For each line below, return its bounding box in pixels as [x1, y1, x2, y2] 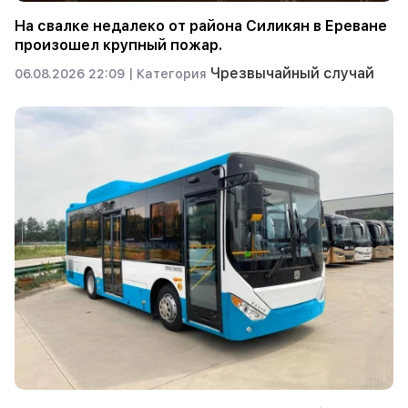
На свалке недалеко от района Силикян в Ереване [15, 16, 387, 35]
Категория [137, 66, 210, 81]
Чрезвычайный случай [210, 64, 374, 82]
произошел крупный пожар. [15, 36, 222, 54]
